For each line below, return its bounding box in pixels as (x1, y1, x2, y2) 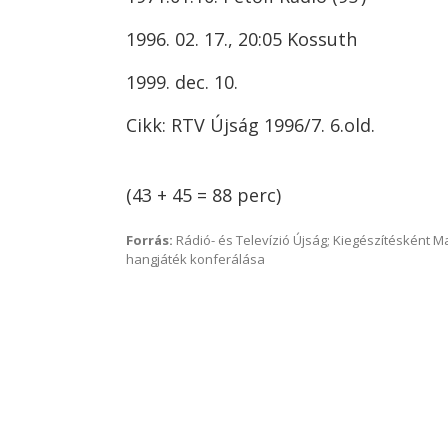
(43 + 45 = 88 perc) (126, 183, 281, 207)
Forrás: (126, 231, 173, 249)
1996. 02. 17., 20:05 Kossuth (126, 27, 357, 51)
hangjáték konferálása (126, 250, 265, 268)
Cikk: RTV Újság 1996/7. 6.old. (126, 113, 375, 137)
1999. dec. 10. (126, 70, 238, 94)
